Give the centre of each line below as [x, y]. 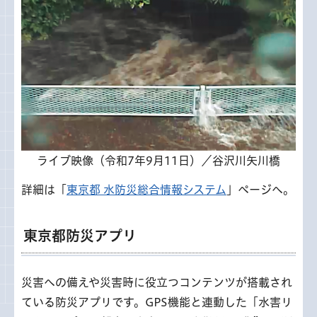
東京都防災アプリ [80, 235]
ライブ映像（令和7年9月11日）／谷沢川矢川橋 [158, 161]
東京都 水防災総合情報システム [146, 189]
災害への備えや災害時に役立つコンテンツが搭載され [157, 282]
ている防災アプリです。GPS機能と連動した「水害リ [157, 302]
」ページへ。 [260, 189]
